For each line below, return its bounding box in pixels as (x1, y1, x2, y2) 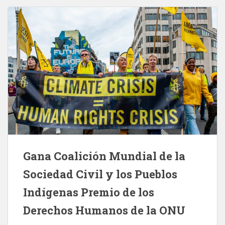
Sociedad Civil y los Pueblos (23, 166, 177, 181)
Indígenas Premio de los (23, 184, 154, 199)
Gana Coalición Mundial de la (23, 148, 185, 163)
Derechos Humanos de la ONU (23, 202, 185, 217)
